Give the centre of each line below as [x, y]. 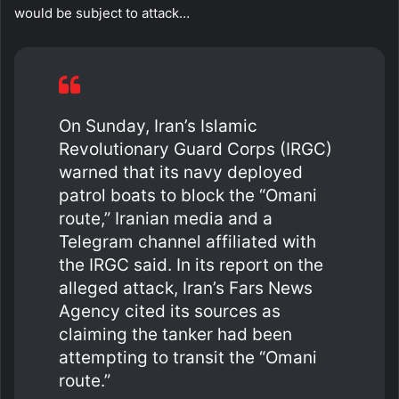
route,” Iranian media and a [166, 218]
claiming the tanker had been [175, 334]
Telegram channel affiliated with [187, 241]
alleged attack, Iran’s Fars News [186, 288]
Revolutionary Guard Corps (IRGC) [195, 149]
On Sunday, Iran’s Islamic [158, 126]
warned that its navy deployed [181, 172]
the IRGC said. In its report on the [191, 265]
